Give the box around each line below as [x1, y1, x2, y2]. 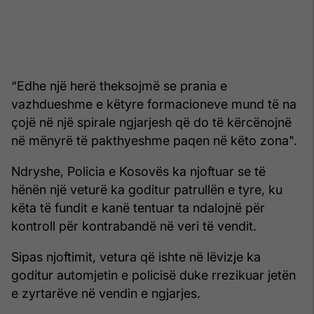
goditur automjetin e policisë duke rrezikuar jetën [11, 268, 296, 283]
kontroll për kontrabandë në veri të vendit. [11, 219, 257, 234]
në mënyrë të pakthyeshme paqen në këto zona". [11, 133, 297, 149]
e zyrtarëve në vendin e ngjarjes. [11, 286, 200, 301]
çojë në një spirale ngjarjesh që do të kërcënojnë [11, 115, 292, 130]
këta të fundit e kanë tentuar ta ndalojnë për [11, 200, 265, 216]
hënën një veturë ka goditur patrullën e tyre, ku [11, 182, 282, 198]
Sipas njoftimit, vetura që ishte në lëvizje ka [11, 250, 261, 265]
